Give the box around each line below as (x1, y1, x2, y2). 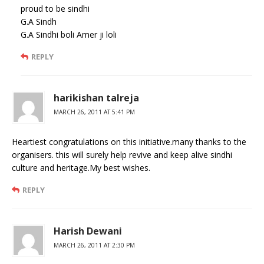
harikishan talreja (54, 91, 139, 104)
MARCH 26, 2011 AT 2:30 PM (54, 240, 135, 249)
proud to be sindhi (21, 2, 90, 14)
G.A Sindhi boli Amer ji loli (21, 28, 117, 40)
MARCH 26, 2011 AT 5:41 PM (54, 107, 135, 116)
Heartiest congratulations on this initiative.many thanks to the (12, 136, 246, 147)
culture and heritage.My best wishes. (12, 161, 150, 173)
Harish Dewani (54, 224, 122, 237)
